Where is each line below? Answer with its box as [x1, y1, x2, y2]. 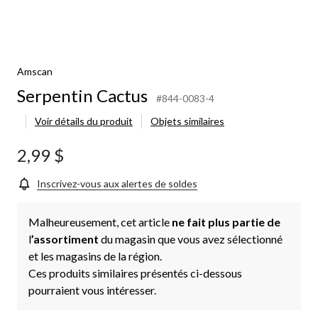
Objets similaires [150, 114, 224, 127]
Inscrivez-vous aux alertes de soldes [37, 177, 197, 190]
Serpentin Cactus [17, 84, 148, 106]
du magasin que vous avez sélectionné [101, 231, 283, 246]
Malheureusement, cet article [28, 214, 172, 229]
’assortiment [31, 231, 101, 246]
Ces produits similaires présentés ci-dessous [28, 265, 242, 280]
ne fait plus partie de [172, 214, 280, 229]
